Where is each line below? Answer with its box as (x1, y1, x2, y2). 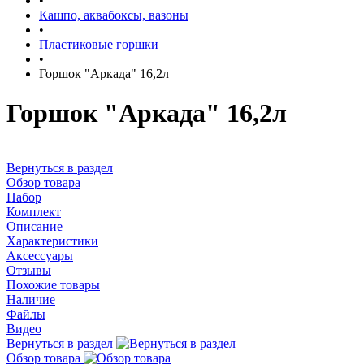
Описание (6, 219, 63, 233)
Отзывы (6, 262, 51, 277)
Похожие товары (6, 277, 100, 292)
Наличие (6, 292, 55, 306)
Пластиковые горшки (39, 37, 158, 51)
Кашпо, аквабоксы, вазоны (39, 8, 188, 22)
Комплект (6, 204, 61, 219)
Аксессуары (6, 248, 73, 262)
